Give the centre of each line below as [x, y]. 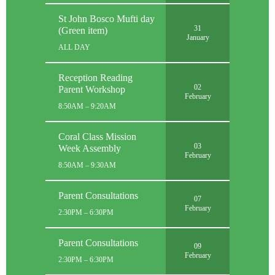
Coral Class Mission [97, 136]
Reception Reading [95, 77]
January [198, 37]
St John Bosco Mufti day [107, 18]
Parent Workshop [92, 89]
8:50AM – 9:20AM [87, 106]
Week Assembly [90, 148]
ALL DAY [74, 47]
